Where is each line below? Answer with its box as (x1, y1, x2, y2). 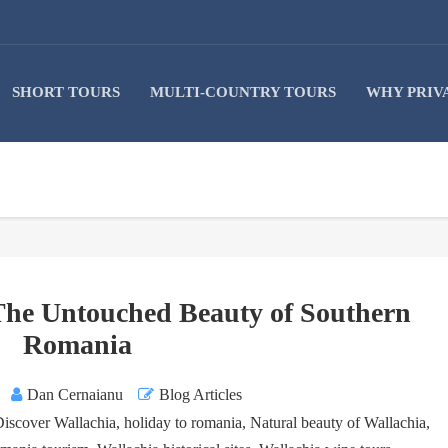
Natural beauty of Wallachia (250, 414, 427, 432)
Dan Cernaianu (27, 386, 124, 404)
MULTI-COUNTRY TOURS (150, 84, 336, 100)
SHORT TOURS (12, 84, 120, 100)
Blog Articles (159, 386, 243, 404)
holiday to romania (124, 414, 243, 432)
